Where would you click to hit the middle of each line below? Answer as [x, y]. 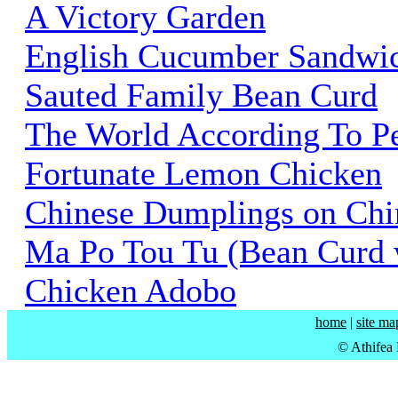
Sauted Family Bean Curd [201, 95]
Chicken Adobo [131, 290]
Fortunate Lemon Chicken [203, 173]
